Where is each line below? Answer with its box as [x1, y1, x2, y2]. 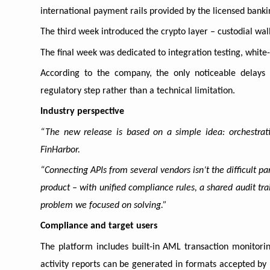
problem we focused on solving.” [40, 200, 167, 210]
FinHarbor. [40, 145, 80, 155]
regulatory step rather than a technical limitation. [40, 86, 235, 96]
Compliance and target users [40, 221, 157, 231]
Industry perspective [40, 107, 124, 117]
